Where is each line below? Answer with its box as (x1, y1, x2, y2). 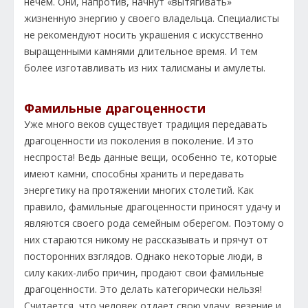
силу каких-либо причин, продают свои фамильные (24, 266, 264, 280)
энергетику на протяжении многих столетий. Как (24, 184, 254, 197)
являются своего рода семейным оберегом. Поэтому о (24, 217, 284, 230)
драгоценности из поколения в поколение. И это (24, 134, 254, 148)
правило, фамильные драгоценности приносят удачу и (24, 200, 280, 214)
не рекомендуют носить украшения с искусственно (24, 28, 263, 42)
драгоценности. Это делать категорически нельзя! (24, 283, 262, 296)
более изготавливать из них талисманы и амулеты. (24, 61, 265, 75)
